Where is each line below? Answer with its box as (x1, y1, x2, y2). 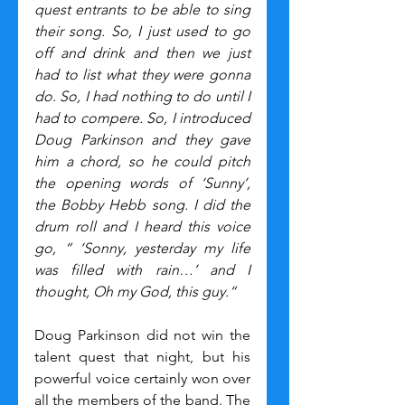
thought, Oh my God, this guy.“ (34, 282, 236, 300)
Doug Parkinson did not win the (34, 325, 250, 344)
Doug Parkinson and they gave (34, 130, 250, 148)
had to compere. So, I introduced (34, 108, 250, 127)
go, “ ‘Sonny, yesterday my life (34, 239, 250, 257)
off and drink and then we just (34, 43, 250, 61)
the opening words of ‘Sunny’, (34, 174, 250, 192)
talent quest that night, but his (34, 347, 250, 365)
